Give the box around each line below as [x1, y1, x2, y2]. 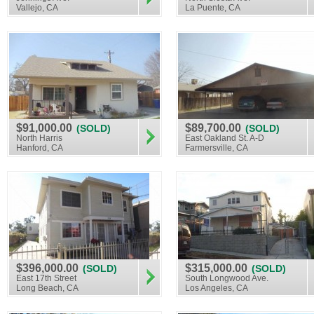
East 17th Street [16, 273, 76, 283]
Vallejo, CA [16, 3, 58, 13]
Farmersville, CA [185, 143, 248, 153]
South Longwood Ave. [185, 273, 268, 283]
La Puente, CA [185, 3, 240, 13]
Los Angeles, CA [185, 283, 248, 293]
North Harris [16, 133, 62, 143]
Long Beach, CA [16, 283, 78, 293]
